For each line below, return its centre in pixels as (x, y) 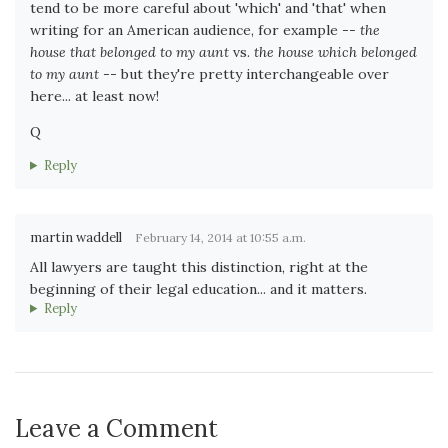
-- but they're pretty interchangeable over (244, 73)
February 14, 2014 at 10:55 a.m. (220, 237)
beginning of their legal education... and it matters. (198, 288)
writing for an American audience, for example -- (195, 29)
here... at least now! (94, 95)
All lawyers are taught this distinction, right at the (199, 266)
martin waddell (77, 237)
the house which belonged (335, 51)
